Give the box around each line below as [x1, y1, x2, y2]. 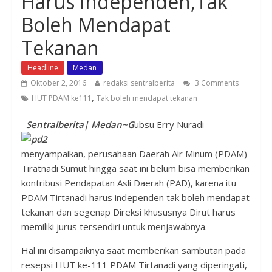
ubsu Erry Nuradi [134, 118, 204, 131]
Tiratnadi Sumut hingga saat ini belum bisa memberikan [21, 161, 250, 174]
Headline [27, 62, 58, 73]
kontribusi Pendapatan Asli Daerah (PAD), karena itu [21, 176, 236, 189]
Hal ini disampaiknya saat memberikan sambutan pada [21, 243, 246, 256]
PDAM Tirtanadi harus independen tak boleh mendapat [21, 191, 250, 203]
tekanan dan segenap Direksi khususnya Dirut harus [21, 205, 236, 218]
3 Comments [192, 77, 239, 88]
